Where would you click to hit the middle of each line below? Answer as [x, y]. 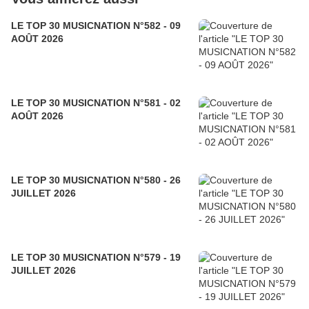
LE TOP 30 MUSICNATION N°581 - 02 [96, 103]
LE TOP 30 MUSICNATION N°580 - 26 [96, 180]
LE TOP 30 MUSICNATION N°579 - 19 [96, 258]
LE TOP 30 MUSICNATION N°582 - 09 [96, 26]
